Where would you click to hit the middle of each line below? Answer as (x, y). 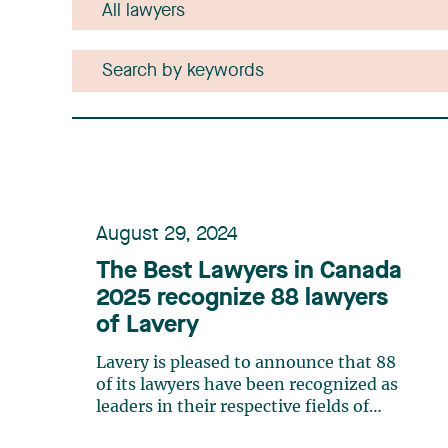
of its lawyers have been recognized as (247, 385)
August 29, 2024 (167, 235)
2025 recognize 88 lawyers (242, 299)
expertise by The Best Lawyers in (226, 429)
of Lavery (147, 326)
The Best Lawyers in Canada (249, 272)
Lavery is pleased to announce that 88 (246, 363)
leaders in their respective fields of (232, 407)
